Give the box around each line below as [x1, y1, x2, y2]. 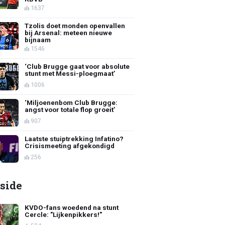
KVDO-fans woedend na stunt [25, 203, 119, 211]
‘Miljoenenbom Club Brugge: [25, 98, 118, 106]
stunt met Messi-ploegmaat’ [25, 69, 116, 77]
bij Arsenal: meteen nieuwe [25, 28, 113, 37]
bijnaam [25, 35, 51, 44]
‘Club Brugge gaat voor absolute [25, 62, 130, 70]
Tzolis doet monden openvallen [25, 21, 126, 30]
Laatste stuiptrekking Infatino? [25, 134, 124, 143]
